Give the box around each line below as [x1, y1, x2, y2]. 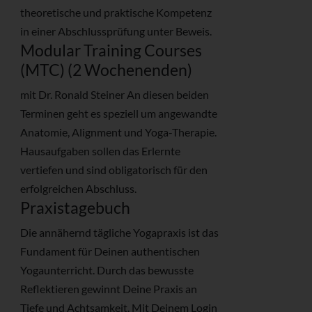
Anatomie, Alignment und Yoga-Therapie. [20, 125, 217, 139]
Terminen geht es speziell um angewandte [20, 107, 217, 120]
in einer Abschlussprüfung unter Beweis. [20, 24, 212, 38]
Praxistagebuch [20, 198, 130, 218]
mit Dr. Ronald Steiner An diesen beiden [20, 88, 209, 102]
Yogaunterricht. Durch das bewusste [20, 263, 194, 277]
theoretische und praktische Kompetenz [20, 6, 212, 19]
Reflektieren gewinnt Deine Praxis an [20, 282, 197, 296]
